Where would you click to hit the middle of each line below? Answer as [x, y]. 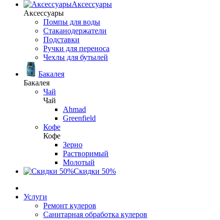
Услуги [35, 197]
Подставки [61, 40]
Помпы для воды [72, 22]
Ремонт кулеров [70, 206]
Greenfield [79, 118]
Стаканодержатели [75, 31]
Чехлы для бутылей [76, 57]
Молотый [79, 162]
